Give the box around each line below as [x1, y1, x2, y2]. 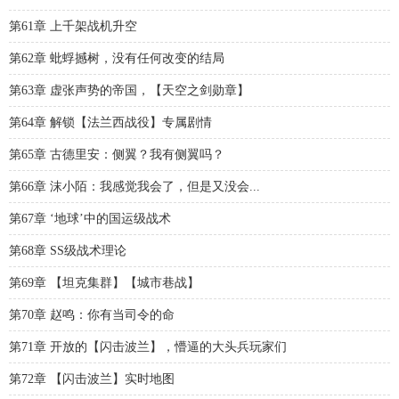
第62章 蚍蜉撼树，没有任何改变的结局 [9, 52, 224, 65]
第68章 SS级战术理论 [9, 244, 126, 257]
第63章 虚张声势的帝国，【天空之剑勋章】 [9, 84, 249, 97]
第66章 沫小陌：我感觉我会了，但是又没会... [9, 180, 260, 193]
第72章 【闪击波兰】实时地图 [9, 372, 175, 386]
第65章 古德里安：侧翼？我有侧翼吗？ [9, 148, 224, 161]
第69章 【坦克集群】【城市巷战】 [9, 276, 199, 289]
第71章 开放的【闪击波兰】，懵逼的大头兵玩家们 [9, 340, 287, 354]
